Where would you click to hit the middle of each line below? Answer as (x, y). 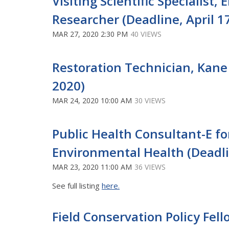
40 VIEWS (146, 34)
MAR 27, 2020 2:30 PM (90, 34)
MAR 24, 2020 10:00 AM (92, 100)
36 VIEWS (150, 167)
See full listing (77, 185)
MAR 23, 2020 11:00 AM (92, 167)
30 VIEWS (150, 100)
